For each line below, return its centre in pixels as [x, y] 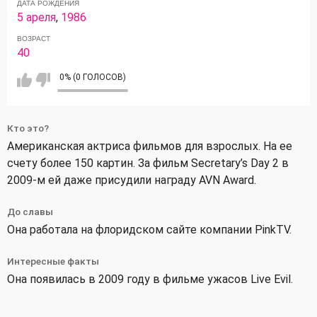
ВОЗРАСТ [34, 38]
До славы [30, 211]
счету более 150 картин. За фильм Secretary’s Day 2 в [148, 163]
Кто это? [28, 128]
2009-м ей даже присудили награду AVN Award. [132, 180]
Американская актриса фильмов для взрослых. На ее [150, 146]
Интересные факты [53, 261]
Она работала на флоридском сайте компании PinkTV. [149, 229]
